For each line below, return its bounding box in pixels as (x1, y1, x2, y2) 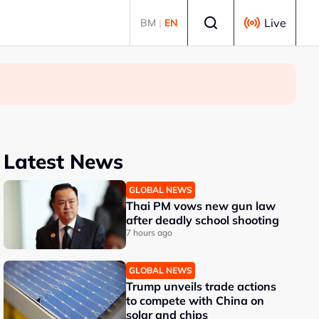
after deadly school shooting (126, 213, 280, 227)
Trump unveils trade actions (126, 279, 277, 293)
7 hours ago (126, 227, 173, 238)
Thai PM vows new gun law (126, 199, 276, 213)
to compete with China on (126, 293, 265, 308)
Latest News (4, 149, 124, 174)
